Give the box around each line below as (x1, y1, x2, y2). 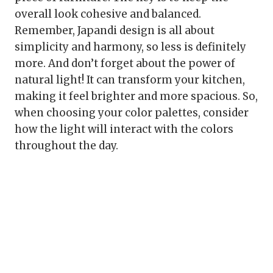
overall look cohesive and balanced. (15, 7, 201, 21)
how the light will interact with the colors (15, 122, 233, 136)
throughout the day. (15, 139, 118, 153)
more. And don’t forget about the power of (15, 57, 235, 71)
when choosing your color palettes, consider (15, 106, 249, 120)
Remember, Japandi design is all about (15, 24, 214, 38)
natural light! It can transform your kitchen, (15, 73, 245, 87)
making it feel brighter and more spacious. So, (15, 90, 258, 104)
